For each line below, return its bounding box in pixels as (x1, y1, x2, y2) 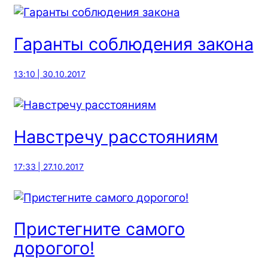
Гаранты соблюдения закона (14, 33, 254, 55)
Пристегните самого (14, 218, 185, 240)
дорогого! (14, 237, 95, 259)
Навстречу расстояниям (14, 126, 218, 147)
